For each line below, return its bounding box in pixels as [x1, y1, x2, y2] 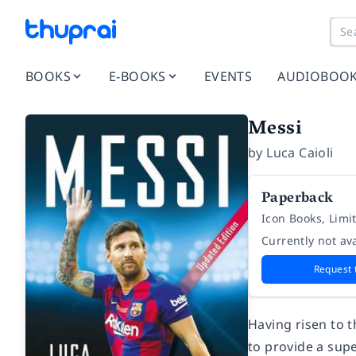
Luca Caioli [266, 144, 334, 161]
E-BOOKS [109, 68, 166, 85]
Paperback [261, 186, 334, 213]
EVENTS [203, 68, 253, 85]
